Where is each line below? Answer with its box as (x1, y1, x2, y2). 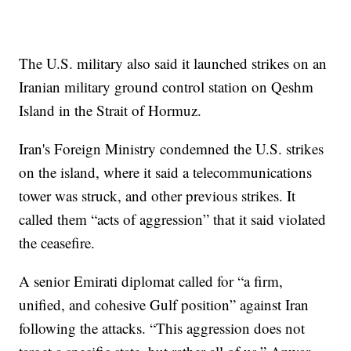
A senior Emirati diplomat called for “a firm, (19, 270, 284, 291)
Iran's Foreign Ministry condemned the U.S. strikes (19, 138, 324, 158)
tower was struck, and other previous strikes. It (19, 185, 296, 205)
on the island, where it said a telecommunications (19, 161, 313, 182)
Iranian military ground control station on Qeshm (19, 76, 314, 96)
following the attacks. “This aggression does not (19, 317, 306, 338)
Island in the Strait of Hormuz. (19, 100, 202, 120)
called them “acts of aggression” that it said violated (19, 208, 327, 229)
